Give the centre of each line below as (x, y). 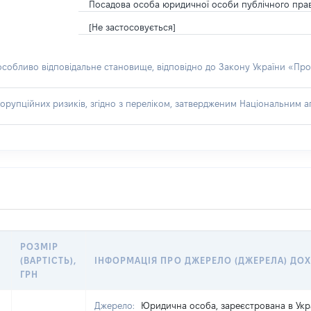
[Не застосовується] (133, 27)
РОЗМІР (40, 246)
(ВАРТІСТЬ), (49, 260)
